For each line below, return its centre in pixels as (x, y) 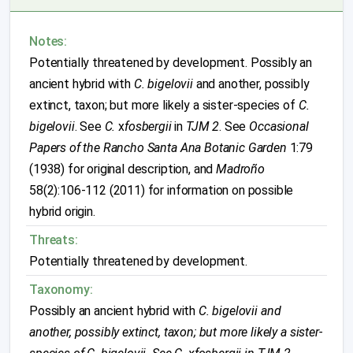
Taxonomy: (61, 290)
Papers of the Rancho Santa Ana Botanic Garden (158, 148)
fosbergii (148, 126)
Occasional (279, 126)
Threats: (54, 240)
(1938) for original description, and (123, 169)
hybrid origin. (62, 212)
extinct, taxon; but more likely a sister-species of (164, 105)
